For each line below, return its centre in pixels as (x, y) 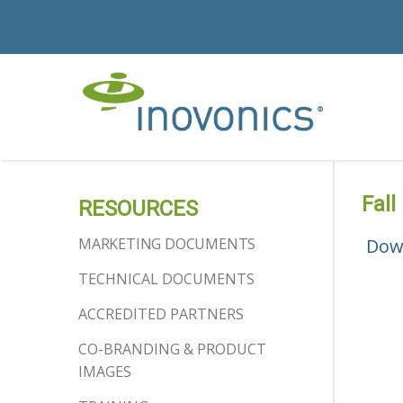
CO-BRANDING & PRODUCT (172, 349)
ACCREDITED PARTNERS (161, 314)
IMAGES (105, 372)
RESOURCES (138, 209)
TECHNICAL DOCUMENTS (166, 279)
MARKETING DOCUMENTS (167, 244)
